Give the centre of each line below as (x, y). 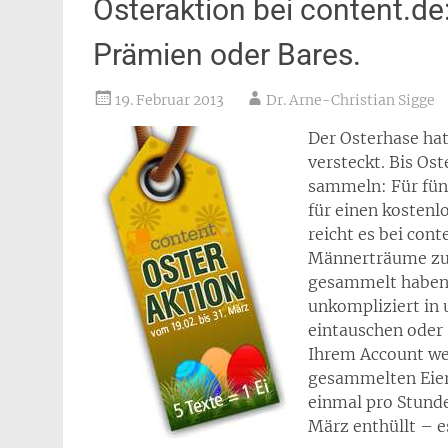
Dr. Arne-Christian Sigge (350, 100)
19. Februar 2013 (169, 100)
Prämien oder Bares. (227, 54)
